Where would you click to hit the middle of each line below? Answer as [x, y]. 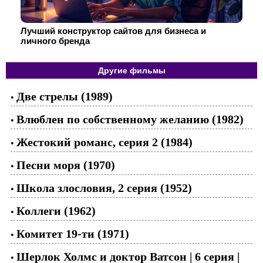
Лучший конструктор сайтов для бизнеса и [113, 31]
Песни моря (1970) [66, 165]
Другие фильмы [131, 70]
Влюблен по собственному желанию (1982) [130, 119]
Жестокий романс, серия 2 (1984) [104, 142]
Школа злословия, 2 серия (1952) [104, 188]
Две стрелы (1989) [65, 96]
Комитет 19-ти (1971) [73, 234]
